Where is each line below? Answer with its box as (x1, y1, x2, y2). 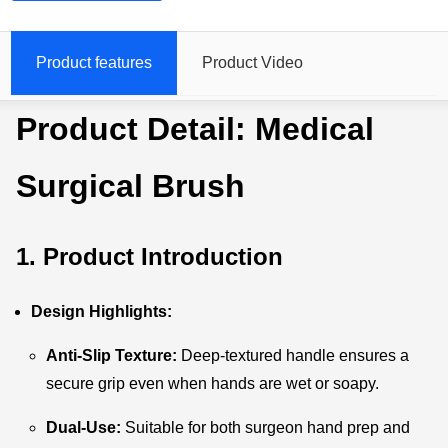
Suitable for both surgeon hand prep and (121, 418, 411, 436)
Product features (36, 54, 153, 71)
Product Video (202, 54, 304, 71)
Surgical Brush (16, 168, 246, 204)
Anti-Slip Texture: (46, 346, 178, 364)
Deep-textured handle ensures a (177, 346, 410, 364)
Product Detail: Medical (16, 111, 375, 147)
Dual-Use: (46, 418, 122, 436)
